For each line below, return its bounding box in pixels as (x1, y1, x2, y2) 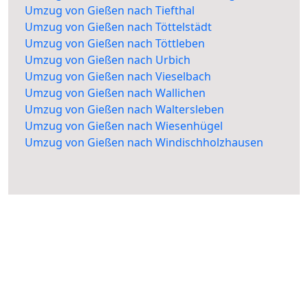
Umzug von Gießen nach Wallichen (25, 85, 206, 101)
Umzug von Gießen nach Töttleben (25, 36, 205, 52)
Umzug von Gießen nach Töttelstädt (25, 19, 212, 35)
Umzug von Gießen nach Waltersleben (25, 102, 224, 118)
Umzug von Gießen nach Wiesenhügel (25, 118, 223, 134)
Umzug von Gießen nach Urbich (25, 52, 190, 68)
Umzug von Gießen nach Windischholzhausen (25, 135, 263, 151)
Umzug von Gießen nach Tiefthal (25, 3, 195, 19)
